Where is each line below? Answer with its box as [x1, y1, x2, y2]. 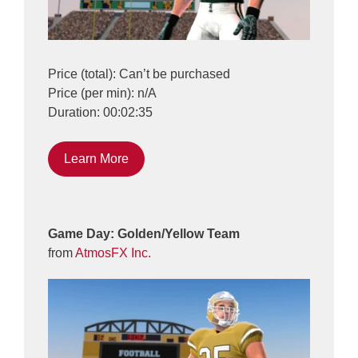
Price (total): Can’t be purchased [48, 67, 230, 82]
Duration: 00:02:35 [48, 105, 153, 120]
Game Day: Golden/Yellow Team [48, 227, 240, 241]
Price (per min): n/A [48, 86, 157, 101]
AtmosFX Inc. [75, 246, 151, 261]
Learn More [64, 152, 129, 166]
